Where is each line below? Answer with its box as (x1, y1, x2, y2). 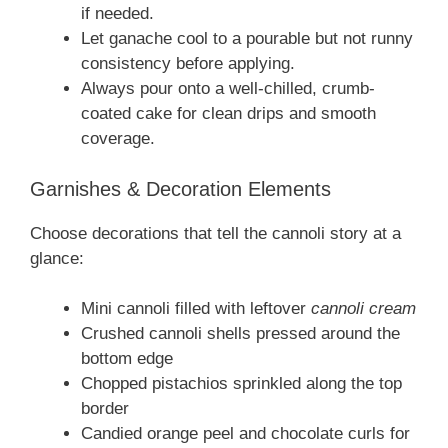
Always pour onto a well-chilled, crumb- (81, 79, 375, 99)
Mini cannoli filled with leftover (81, 299, 311, 319)
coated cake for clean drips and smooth (81, 104, 376, 124)
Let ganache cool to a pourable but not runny (81, 29, 413, 49)
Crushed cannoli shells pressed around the (81, 324, 400, 344)
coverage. (81, 129, 155, 149)
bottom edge (81, 349, 173, 369)
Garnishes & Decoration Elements (30, 177, 331, 200)
